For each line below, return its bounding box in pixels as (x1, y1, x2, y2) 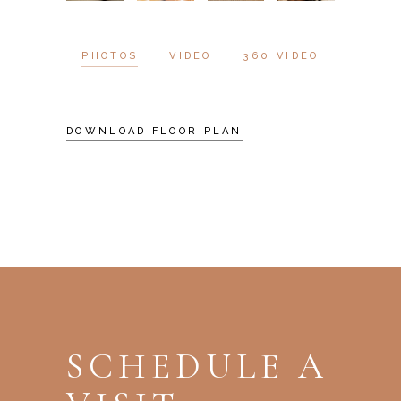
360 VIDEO (243, 49, 320, 62)
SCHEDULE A (66, 344, 328, 388)
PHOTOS (81, 49, 139, 62)
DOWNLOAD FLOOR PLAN (66, 124, 243, 137)
